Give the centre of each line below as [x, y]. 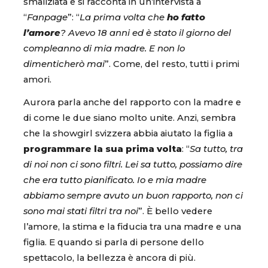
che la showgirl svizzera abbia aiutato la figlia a [128, 133]
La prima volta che [123, 18]
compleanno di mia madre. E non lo [104, 49]
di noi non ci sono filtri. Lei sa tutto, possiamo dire [133, 164]
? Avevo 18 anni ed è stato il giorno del [146, 33]
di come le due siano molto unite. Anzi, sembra [130, 118]
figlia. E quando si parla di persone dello [114, 242]
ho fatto [186, 18]
